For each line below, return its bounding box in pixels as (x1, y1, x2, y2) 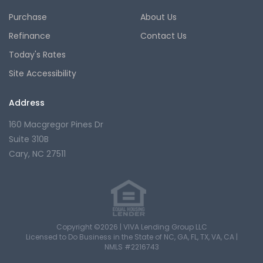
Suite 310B (9, 133, 49, 145)
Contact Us (140, 29, 187, 42)
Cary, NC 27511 (9, 147, 66, 160)
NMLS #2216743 (104, 241, 159, 252)
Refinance (9, 29, 50, 42)
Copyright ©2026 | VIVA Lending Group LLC (56, 221, 207, 232)
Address (9, 96, 45, 109)
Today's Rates (9, 48, 66, 60)
